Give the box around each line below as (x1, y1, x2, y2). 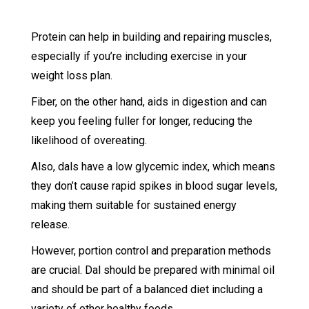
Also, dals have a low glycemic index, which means (30, 160, 275, 174)
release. (30, 218, 72, 232)
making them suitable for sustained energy (30, 199, 237, 212)
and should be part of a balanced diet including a (30, 283, 263, 297)
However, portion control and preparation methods (30, 244, 271, 258)
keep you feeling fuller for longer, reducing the (30, 114, 252, 128)
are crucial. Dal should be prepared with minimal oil (30, 263, 275, 277)
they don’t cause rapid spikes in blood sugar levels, (30, 179, 277, 193)
